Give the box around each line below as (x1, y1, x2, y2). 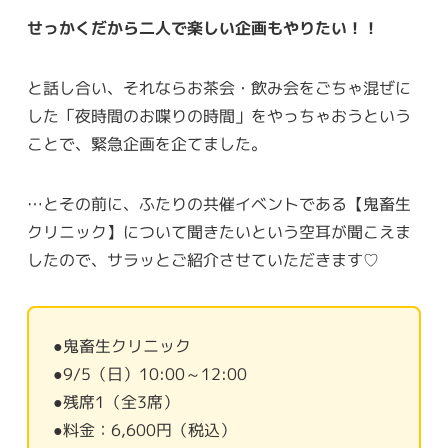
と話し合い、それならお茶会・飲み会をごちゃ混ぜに (26, 77, 411, 100)
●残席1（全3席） (52, 391, 179, 414)
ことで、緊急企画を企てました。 (26, 133, 267, 156)
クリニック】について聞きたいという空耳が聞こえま (26, 221, 411, 244)
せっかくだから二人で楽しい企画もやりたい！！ (26, 17, 379, 40)
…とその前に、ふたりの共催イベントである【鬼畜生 (26, 193, 411, 216)
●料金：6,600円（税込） (52, 419, 236, 442)
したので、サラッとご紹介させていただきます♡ (26, 249, 379, 272)
